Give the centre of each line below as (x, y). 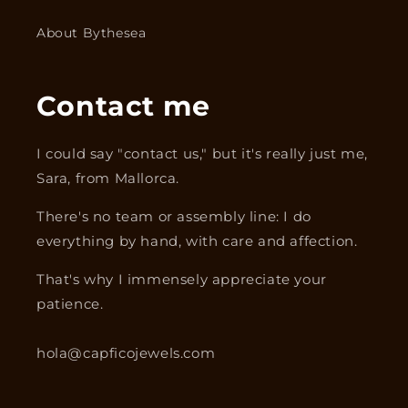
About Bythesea (92, 33)
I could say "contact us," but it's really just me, (203, 153)
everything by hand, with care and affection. (197, 241)
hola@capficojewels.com (126, 353)
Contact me (123, 106)
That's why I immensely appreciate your (182, 279)
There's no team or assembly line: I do (174, 216)
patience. (70, 304)
